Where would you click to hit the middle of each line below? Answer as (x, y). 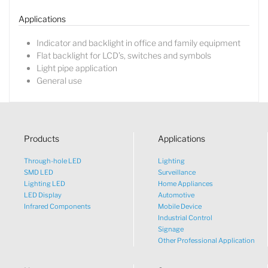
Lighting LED (45, 183)
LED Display (43, 195)
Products (42, 138)
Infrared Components (57, 206)
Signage (171, 229)
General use (59, 80)
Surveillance (177, 172)
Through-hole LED (53, 161)
